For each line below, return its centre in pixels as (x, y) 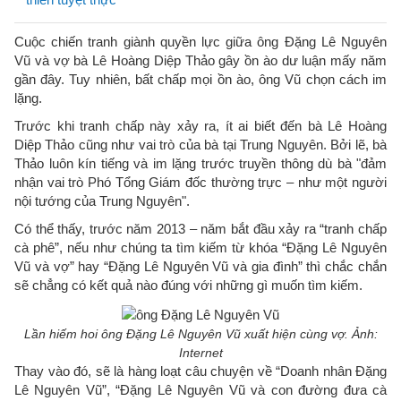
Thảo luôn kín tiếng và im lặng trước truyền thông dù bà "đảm (200, 163)
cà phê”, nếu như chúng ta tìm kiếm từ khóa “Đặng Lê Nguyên (200, 247)
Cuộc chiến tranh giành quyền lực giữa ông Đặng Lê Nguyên (200, 42)
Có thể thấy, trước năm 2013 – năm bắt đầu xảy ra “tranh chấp (200, 229)
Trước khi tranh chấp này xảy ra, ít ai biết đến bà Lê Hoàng (200, 126)
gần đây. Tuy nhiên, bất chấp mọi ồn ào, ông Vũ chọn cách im (200, 79)
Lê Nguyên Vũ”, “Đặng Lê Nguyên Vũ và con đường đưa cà (200, 389)
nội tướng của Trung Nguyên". (102, 201)
